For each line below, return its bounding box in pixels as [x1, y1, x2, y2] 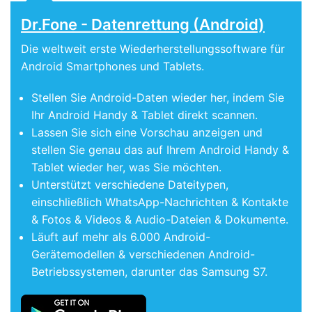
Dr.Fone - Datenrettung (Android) [21, 15, 265, 33]
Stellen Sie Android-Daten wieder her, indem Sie [31, 90, 284, 104]
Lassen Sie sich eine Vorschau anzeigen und [31, 125, 263, 139]
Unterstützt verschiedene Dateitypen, [31, 177, 228, 192]
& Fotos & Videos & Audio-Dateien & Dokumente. [31, 212, 288, 226]
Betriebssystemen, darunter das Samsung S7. [31, 264, 267, 279]
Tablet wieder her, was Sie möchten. [31, 159, 221, 174]
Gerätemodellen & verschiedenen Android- [31, 247, 255, 261]
